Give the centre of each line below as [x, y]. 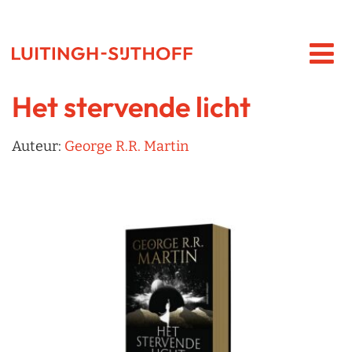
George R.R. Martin [126, 147]
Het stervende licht [131, 107]
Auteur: [38, 147]
